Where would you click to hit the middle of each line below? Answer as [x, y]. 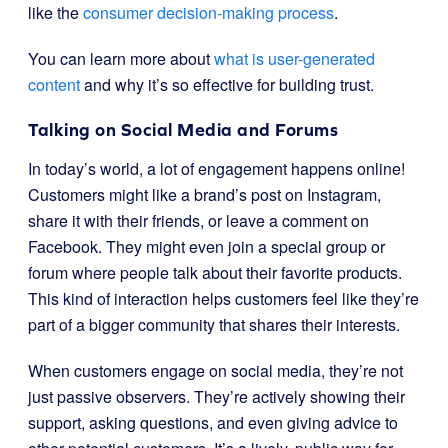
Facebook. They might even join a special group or [206, 246]
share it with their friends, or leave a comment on [198, 220]
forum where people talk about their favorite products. [215, 272]
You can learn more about [121, 58]
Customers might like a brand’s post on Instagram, [204, 194]
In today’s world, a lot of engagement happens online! [216, 168]
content [54, 84]
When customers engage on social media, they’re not [215, 370]
